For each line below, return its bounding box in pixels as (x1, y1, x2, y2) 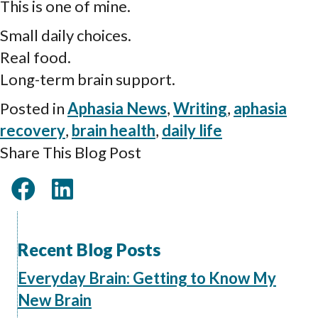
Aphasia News (67, 99, 167, 119)
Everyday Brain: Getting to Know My (18, 268, 276, 288)
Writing (173, 99, 227, 119)
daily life (162, 121, 222, 141)
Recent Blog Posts (18, 239, 160, 261)
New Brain (18, 290, 92, 310)
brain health (72, 121, 155, 141)
